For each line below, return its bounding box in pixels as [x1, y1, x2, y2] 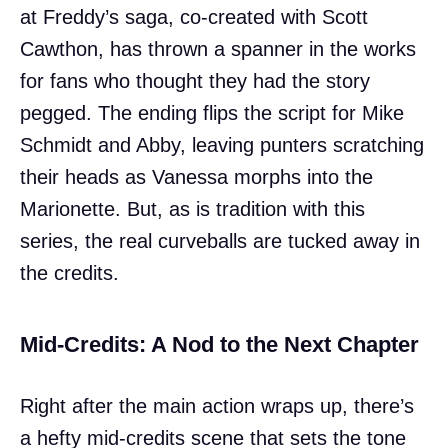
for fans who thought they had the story [20, 69, 370, 92]
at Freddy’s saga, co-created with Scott [20, 5, 368, 28]
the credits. [20, 261, 119, 284]
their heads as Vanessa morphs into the [20, 165, 373, 188]
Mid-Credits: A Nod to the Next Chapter [20, 331, 419, 357]
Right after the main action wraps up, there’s [20, 394, 414, 417]
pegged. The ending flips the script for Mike [20, 101, 404, 124]
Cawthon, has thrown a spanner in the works [20, 37, 416, 60]
